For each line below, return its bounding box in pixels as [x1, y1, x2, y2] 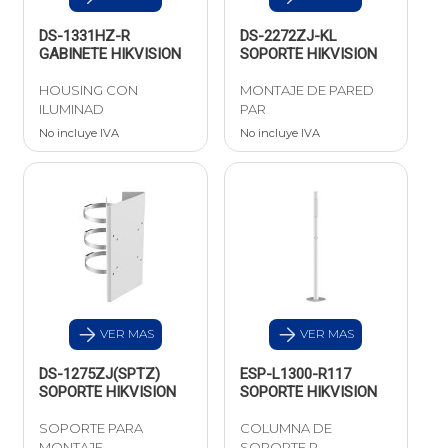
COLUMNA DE [239, 420, 332, 437]
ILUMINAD [39, 101, 104, 118]
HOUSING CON [39, 82, 138, 99]
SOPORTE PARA [39, 420, 143, 437]
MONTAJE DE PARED [239, 82, 374, 99]
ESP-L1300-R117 [239, 365, 351, 384]
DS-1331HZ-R [39, 27, 130, 46]
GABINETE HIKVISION [39, 45, 181, 64]
